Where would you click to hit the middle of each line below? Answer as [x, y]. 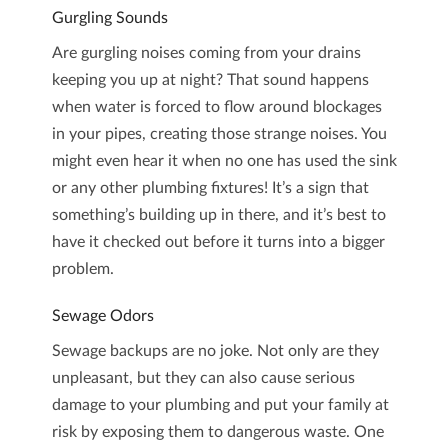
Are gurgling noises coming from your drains [206, 53]
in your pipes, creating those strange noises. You [219, 134]
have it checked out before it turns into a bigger [218, 242]
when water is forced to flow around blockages [216, 107]
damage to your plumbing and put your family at [220, 405]
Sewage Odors [102, 316]
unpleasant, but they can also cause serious [203, 378]
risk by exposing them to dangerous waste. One [217, 432]
